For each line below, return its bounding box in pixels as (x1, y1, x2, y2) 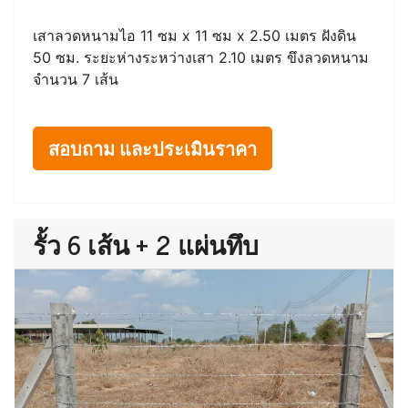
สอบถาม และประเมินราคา (48, 133, 257, 164)
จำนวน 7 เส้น (33, 70, 118, 89)
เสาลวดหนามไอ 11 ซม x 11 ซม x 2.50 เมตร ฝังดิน (33, 26, 356, 46)
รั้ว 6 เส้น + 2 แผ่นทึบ (33, 223, 259, 266)
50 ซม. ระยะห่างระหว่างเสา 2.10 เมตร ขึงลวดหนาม (33, 48, 369, 67)
